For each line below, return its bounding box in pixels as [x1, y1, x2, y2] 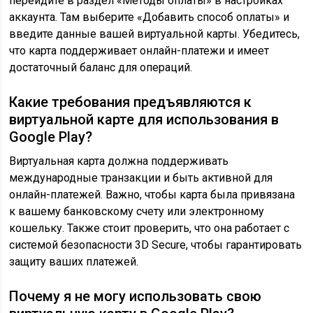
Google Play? [9, 129, 93, 145]
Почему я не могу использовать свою [9, 288, 262, 305]
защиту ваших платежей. [9, 255, 139, 268]
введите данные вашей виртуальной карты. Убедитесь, [9, 27, 300, 41]
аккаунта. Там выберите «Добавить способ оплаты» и [9, 10, 290, 24]
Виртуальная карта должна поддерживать [9, 154, 229, 168]
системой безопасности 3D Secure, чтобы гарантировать [9, 238, 303, 252]
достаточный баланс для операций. [9, 61, 193, 74]
